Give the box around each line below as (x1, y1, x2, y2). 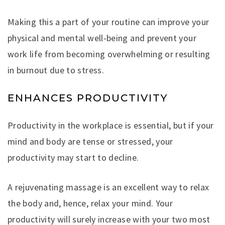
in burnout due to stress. (8, 64, 104, 76)
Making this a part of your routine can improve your (8, 16, 209, 28)
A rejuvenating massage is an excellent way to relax (8, 181, 209, 193)
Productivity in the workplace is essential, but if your (8, 119, 214, 131)
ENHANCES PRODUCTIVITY (8, 91, 168, 104)
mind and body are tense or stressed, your (8, 135, 173, 147)
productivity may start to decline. (8, 151, 139, 163)
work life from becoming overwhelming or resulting (8, 48, 210, 60)
